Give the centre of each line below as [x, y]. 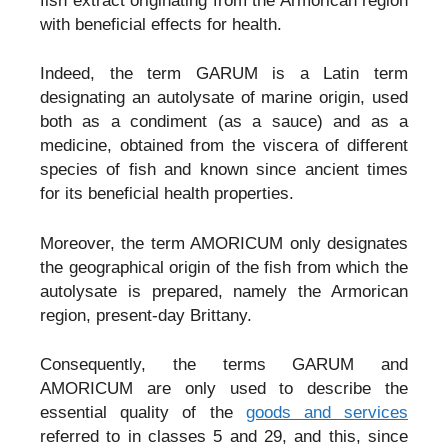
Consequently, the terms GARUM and [224, 365]
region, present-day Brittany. [146, 315]
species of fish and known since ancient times [224, 170]
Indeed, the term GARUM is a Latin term [224, 74]
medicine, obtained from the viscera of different [224, 146]
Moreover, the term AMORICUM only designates [224, 243]
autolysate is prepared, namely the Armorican [224, 291]
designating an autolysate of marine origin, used [224, 98]
